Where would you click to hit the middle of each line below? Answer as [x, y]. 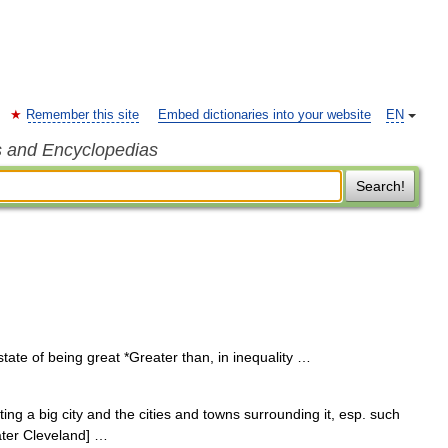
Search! [380, 186]
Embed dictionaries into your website [264, 115]
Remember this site [82, 115]
